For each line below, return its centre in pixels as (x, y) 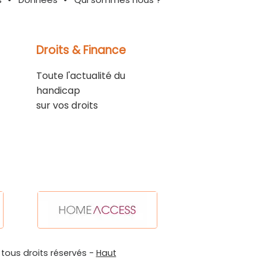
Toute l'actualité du (80, 75)
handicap (58, 90)
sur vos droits (67, 105)
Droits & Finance (81, 50)
